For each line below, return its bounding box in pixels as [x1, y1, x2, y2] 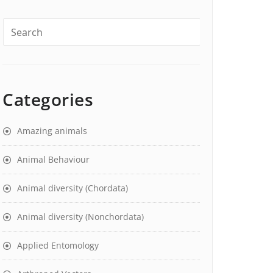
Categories [2, 88, 93, 111]
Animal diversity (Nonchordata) [17, 211, 144, 222]
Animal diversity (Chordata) [17, 182, 128, 194]
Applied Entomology [17, 239, 99, 251]
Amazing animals [17, 125, 87, 136]
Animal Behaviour [17, 154, 90, 165]
